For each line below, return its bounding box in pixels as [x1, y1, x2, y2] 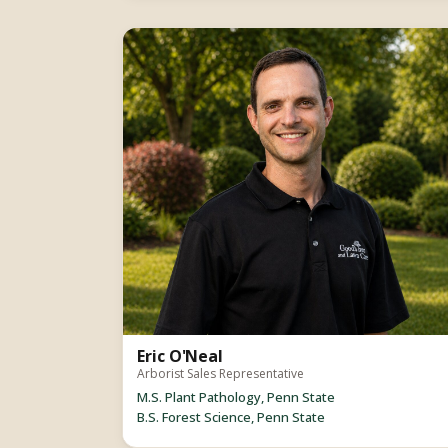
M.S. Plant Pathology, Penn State [137, 388, 335, 407]
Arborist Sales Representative [137, 365, 304, 383]
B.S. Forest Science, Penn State [137, 408, 325, 427]
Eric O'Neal [137, 345, 224, 368]
